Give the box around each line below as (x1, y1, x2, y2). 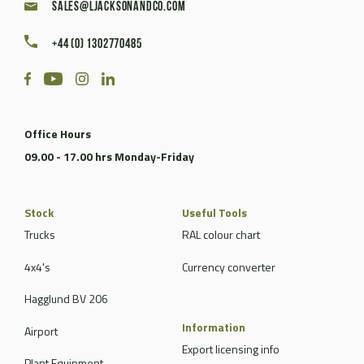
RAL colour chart (182, 226, 260, 244)
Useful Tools (182, 204, 247, 222)
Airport (24, 322, 58, 340)
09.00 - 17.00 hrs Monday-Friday (24, 148, 194, 166)
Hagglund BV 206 (24, 290, 108, 308)
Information (182, 318, 245, 336)
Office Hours (24, 125, 91, 143)
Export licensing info (182, 340, 279, 358)
